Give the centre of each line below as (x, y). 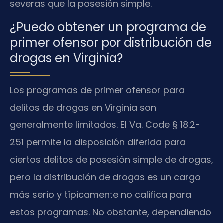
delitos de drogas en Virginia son (83, 107)
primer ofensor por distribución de (111, 42)
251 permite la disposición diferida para (98, 142)
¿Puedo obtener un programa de (108, 27)
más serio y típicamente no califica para (101, 194)
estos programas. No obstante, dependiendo (111, 212)
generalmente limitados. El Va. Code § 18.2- (105, 124)
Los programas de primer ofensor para (97, 90)
